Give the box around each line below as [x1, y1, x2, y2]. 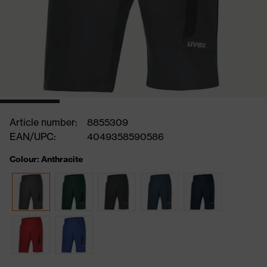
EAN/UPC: [10, 131, 56, 142]
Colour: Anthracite [10, 154, 83, 164]
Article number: [10, 116, 77, 128]
